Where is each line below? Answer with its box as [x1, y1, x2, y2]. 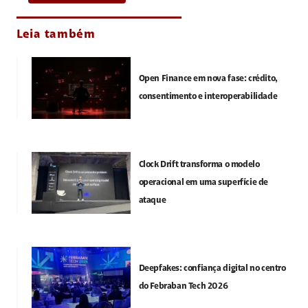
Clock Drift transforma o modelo [138, 160, 260, 170]
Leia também [16, 29, 96, 42]
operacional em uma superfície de [138, 178, 269, 188]
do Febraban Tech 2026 [138, 281, 228, 291]
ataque [138, 196, 166, 206]
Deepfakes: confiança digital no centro [138, 263, 286, 273]
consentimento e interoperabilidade [138, 92, 278, 102]
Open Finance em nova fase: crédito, [138, 74, 278, 84]
